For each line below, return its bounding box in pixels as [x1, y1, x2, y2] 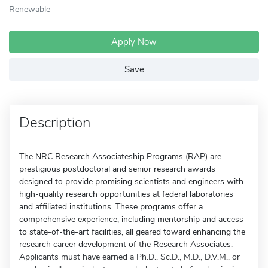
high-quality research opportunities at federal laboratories [19, 188, 233, 200]
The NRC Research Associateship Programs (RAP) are [19, 151, 221, 162]
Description [19, 113, 90, 132]
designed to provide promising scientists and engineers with [19, 176, 243, 187]
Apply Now [111, 36, 157, 48]
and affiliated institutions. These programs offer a [19, 201, 203, 212]
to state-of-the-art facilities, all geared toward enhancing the [19, 226, 245, 237]
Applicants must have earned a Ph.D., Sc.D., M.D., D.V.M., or [19, 251, 240, 263]
